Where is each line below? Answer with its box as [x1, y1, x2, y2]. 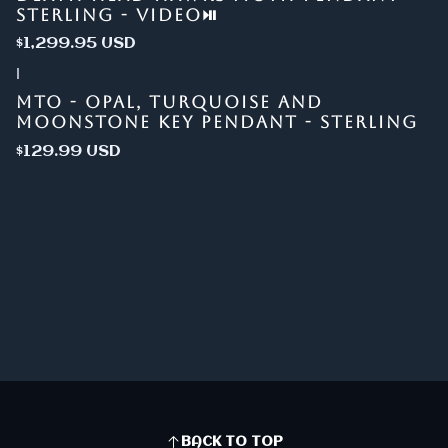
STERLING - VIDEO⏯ [15, 5, 219, 25]
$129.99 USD [15, 142, 121, 160]
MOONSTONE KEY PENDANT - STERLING [15, 112, 418, 133]
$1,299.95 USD [15, 35, 136, 53]
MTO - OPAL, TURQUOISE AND [15, 92, 323, 113]
